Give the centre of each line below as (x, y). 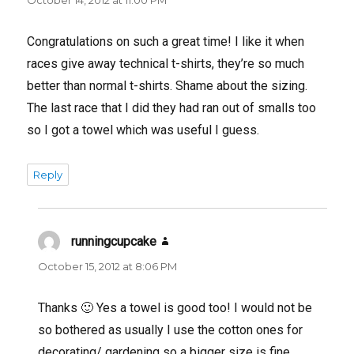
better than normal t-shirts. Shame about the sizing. (168, 85)
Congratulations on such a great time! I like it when (166, 41)
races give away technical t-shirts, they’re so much (166, 63)
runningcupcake (114, 241)
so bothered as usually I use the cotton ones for (171, 330)
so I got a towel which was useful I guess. (143, 130)
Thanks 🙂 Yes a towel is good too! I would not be (175, 307)
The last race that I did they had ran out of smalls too (172, 107)
